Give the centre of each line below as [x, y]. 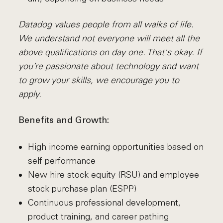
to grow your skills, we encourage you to [99, 80]
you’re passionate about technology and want [109, 66]
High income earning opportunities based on [115, 147]
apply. [30, 94]
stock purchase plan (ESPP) [82, 189]
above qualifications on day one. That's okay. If [111, 52]
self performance [61, 161]
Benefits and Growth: [64, 121]
